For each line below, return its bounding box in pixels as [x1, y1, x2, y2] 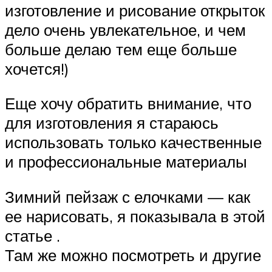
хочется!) [5, 58, 69, 78]
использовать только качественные [5, 132, 262, 152]
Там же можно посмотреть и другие [5, 245, 261, 265]
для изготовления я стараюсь [5, 113, 219, 133]
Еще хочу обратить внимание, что [5, 93, 251, 114]
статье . [5, 226, 60, 246]
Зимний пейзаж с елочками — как [5, 187, 250, 207]
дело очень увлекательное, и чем [5, 19, 246, 39]
